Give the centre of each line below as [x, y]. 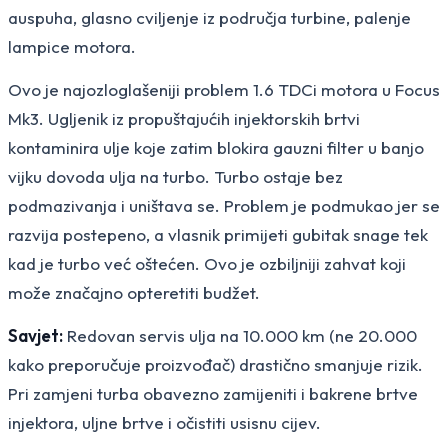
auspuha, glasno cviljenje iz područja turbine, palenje [209, 17]
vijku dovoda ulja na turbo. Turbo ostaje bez [175, 176]
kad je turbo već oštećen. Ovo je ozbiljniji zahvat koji [207, 263]
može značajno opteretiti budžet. [134, 292]
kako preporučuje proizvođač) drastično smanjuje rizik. [215, 364]
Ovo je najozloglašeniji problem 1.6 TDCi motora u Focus [224, 89]
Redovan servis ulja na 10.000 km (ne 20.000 [240, 335]
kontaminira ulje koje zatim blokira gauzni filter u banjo [216, 147]
